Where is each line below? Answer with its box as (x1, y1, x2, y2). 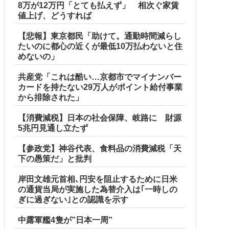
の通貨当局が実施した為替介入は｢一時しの (18, 185, 177, 194)
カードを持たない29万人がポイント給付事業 (18, 82, 182, 91)
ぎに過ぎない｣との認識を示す (18, 195, 128, 204)
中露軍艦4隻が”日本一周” (18, 215, 112, 224)
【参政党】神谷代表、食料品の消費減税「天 (18, 144, 181, 153)
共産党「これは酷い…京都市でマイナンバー (18, 72, 181, 81)
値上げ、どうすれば (18, 11, 91, 20)
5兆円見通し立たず (18, 123, 88, 132)
